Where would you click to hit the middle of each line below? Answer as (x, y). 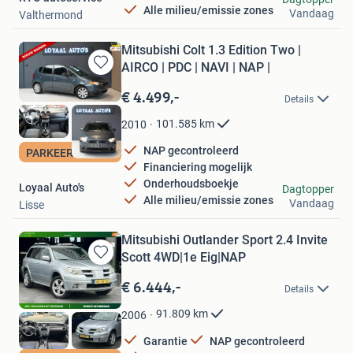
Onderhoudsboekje (191, 184)
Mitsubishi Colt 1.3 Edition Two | (211, 50)
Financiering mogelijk (198, 167)
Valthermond (51, 15)
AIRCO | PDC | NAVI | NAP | (196, 67)
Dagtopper (308, 189)
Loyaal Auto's (52, 187)
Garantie (165, 341)
